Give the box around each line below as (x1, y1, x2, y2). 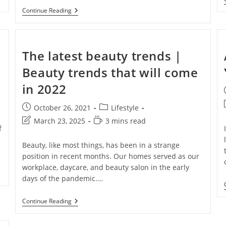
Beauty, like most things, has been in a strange (22, 140, 180, 150)
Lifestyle (110, 103, 139, 113)
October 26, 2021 (33, 103, 91, 113)
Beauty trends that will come (22, 64, 198, 81)
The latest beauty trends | (22, 47, 182, 65)
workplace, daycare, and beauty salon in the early (22, 162, 189, 173)
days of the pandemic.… (22, 174, 103, 184)
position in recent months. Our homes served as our (22, 151, 199, 161)
